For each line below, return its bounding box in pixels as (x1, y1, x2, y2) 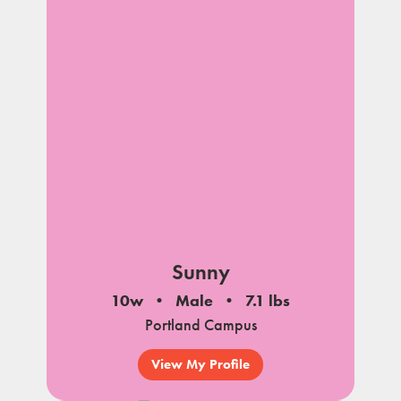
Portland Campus (144, 314, 257, 335)
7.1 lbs (245, 290, 290, 311)
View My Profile (151, 356, 250, 373)
